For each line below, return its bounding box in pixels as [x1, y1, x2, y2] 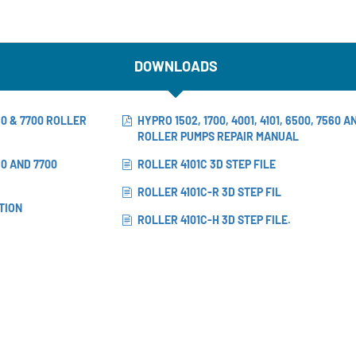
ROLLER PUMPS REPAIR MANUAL [137, 129, 299, 143]
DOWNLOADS [133, 57, 218, 75]
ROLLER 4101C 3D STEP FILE [137, 157, 276, 171]
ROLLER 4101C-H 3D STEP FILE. [137, 212, 291, 226]
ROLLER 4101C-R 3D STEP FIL [137, 184, 281, 199]
